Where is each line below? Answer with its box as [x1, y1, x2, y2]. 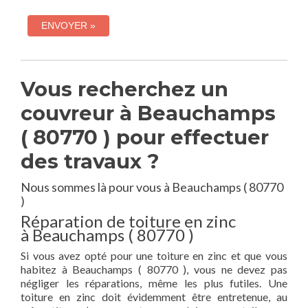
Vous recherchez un [21, 77, 228, 101]
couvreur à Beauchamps [21, 101, 276, 125]
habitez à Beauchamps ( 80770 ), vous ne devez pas [21, 263, 287, 276]
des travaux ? [21, 149, 159, 173]
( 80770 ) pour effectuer [21, 125, 269, 149]
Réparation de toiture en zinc [21, 211, 236, 231]
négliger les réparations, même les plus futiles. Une [21, 276, 287, 289]
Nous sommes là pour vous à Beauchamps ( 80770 [21, 179, 283, 195]
